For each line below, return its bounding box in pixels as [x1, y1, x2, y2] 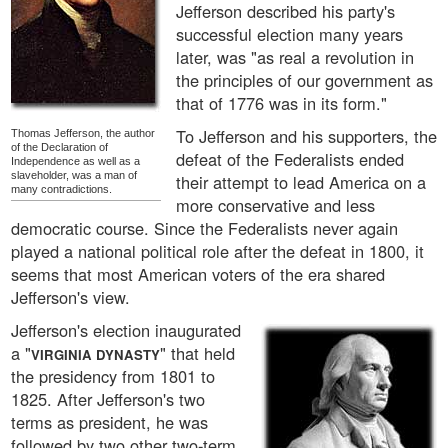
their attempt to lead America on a [176, 170, 426, 195]
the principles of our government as [176, 68, 433, 93]
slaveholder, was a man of [11, 169, 137, 182]
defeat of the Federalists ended [176, 147, 404, 172]
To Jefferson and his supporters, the [176, 124, 437, 149]
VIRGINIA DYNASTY [31, 345, 160, 365]
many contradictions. [11, 183, 112, 196]
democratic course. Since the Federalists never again [11, 216, 398, 241]
